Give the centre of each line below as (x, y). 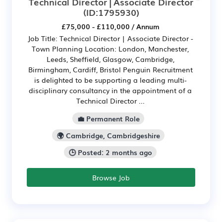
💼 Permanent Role (108, 119)
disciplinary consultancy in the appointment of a (110, 90)
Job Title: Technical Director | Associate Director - (110, 38)
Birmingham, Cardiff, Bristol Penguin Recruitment (110, 70)
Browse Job (111, 177)
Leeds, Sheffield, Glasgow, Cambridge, (110, 59)
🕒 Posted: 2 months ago (110, 152)
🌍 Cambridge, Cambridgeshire (108, 135)
